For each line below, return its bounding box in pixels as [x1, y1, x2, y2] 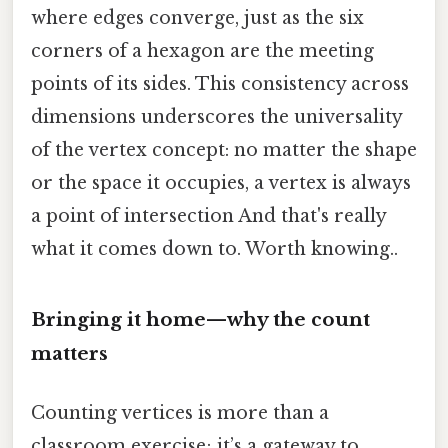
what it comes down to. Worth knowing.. [31, 238, 398, 261]
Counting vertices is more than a [31, 402, 329, 425]
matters [31, 341, 108, 365]
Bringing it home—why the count [31, 307, 370, 331]
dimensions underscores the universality [31, 106, 402, 129]
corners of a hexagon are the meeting [31, 40, 374, 63]
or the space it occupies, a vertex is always [31, 172, 411, 195]
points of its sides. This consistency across [31, 73, 409, 96]
